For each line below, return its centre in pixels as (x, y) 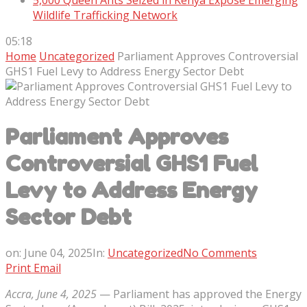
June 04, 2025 (58, 253)
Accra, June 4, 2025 (51, 294)
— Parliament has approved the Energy (199, 294)
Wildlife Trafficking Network (105, 15)
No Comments (220, 253)
